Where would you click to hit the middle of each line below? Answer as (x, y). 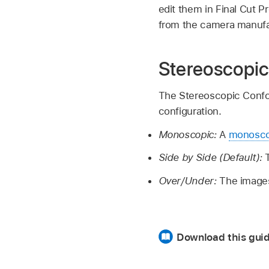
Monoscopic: (189, 134)
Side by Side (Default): (211, 158)
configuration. (190, 111)
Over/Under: (189, 181)
